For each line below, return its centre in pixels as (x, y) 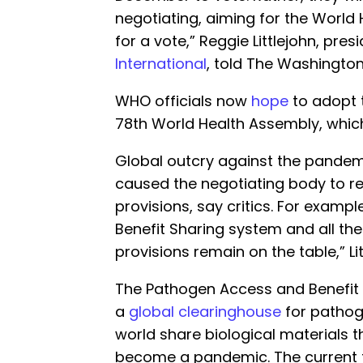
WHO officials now (183, 100)
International (161, 63)
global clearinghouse (205, 311)
